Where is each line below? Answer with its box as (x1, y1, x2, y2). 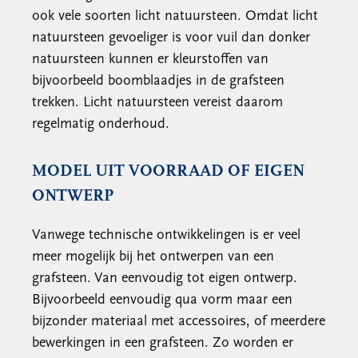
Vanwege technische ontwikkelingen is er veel (32, 228, 300, 243)
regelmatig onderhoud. (32, 117, 169, 132)
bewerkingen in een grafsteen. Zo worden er (32, 336, 293, 351)
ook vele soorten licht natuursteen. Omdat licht (32, 9, 318, 24)
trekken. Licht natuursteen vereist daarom (32, 95, 283, 110)
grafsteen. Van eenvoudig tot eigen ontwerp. (32, 271, 297, 286)
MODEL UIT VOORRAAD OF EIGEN (32, 163, 304, 180)
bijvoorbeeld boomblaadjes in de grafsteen (32, 74, 284, 89)
